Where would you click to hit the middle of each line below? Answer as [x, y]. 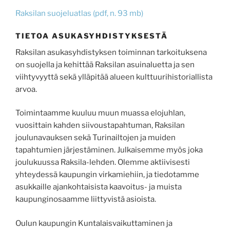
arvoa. [26, 89]
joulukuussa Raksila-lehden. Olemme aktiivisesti [103, 162]
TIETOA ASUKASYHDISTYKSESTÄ [92, 36]
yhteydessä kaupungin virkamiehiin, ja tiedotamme [107, 175]
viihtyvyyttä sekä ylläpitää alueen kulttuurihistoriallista [114, 77]
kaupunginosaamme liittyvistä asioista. [86, 199]
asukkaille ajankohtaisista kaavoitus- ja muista [99, 187]
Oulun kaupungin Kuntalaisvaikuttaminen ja [94, 223]
